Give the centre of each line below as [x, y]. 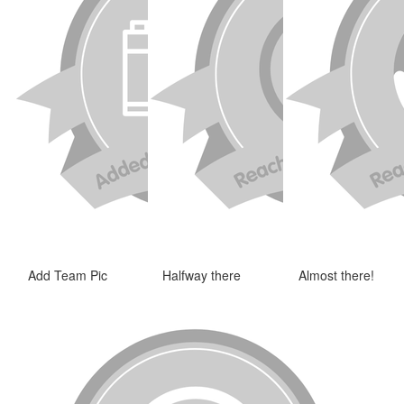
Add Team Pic [67, 275]
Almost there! [337, 275]
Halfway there [202, 275]
